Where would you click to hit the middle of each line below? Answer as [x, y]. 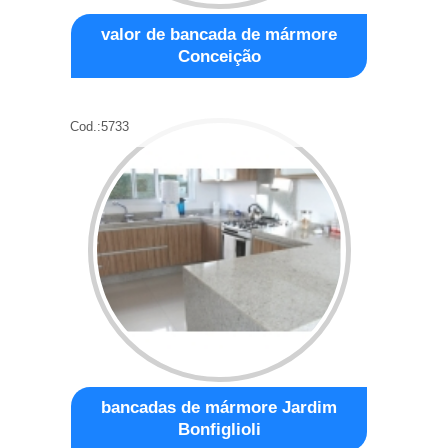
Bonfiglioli [219, 429]
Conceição [219, 56]
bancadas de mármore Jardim [219, 407]
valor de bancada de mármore [219, 34]
